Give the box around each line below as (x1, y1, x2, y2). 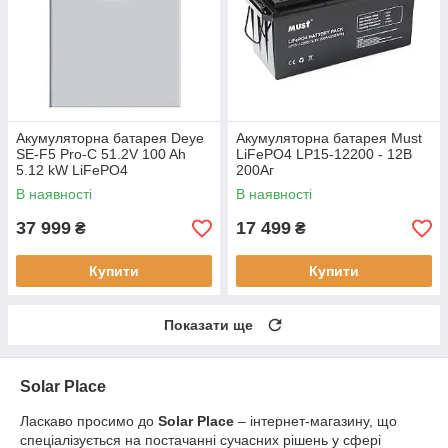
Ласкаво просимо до (20, 413, 158, 430)
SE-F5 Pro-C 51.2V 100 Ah (16, 146, 186, 163)
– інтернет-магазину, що (234, 413, 397, 430)
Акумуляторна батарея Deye (16, 130, 204, 147)
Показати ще (164, 317, 253, 334)
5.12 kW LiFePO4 (16, 162, 128, 179)
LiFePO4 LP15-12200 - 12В (236, 146, 412, 163)
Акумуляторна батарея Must (236, 130, 422, 147)
